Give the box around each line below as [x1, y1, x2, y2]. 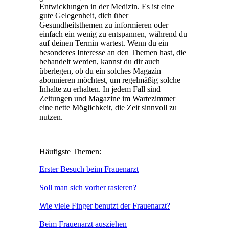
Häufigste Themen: [39, 147, 101, 156]
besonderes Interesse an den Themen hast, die [39, 48, 186, 57]
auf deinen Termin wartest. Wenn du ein [39, 38, 168, 48]
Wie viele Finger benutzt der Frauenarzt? [39, 201, 170, 210]
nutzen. [39, 112, 63, 121]
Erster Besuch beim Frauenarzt [39, 164, 139, 173]
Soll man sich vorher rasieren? [39, 182, 136, 192]
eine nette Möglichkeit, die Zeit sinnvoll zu [39, 103, 177, 112]
